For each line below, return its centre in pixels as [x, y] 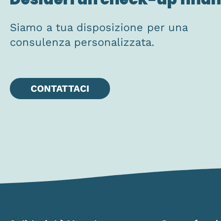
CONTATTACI [60, 88]
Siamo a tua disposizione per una [99, 27]
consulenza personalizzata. [82, 42]
